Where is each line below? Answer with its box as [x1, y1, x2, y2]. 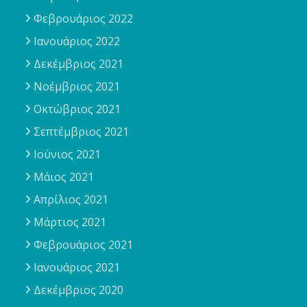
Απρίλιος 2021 [34, 192, 109, 208]
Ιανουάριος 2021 [34, 260, 121, 275]
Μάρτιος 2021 [34, 214, 107, 230]
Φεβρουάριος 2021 [34, 237, 134, 253]
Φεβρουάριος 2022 [34, 11, 134, 27]
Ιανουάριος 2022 [34, 34, 121, 49]
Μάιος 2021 [34, 169, 95, 185]
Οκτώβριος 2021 [34, 101, 121, 117]
